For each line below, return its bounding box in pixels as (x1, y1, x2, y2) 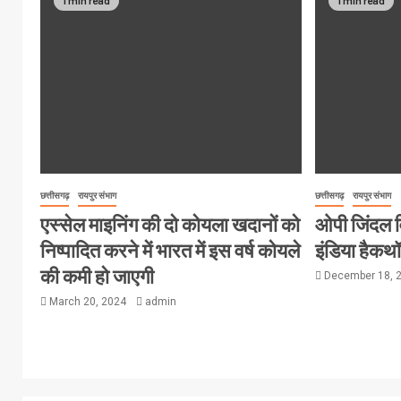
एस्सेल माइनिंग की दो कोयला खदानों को (40, 212, 300, 236)
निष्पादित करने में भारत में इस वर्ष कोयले (40, 238, 300, 262)
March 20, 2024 (47, 295, 129, 309)
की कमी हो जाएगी (40, 264, 154, 288)
